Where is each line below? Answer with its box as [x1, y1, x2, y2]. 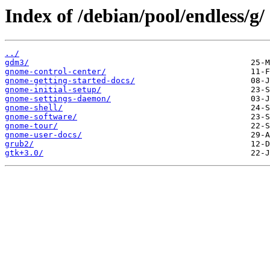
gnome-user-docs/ [5, 130, 82, 140]
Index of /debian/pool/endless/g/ [5, 5, 265, 27]
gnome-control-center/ [5, 67, 106, 77]
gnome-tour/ [5, 121, 58, 131]
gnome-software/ [5, 112, 77, 122]
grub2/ [5, 139, 34, 149]
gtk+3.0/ [5, 148, 43, 158]
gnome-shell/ [5, 103, 63, 113]
